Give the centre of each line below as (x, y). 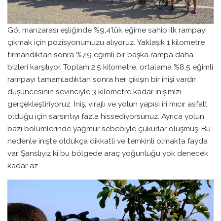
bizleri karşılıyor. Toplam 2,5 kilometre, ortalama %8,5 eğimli (110, 67)
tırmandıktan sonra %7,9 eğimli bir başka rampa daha (100, 55)
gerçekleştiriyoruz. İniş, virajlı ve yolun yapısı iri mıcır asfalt (108, 104)
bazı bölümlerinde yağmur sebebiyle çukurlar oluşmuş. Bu (109, 129)
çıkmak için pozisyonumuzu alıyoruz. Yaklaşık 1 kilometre (106, 42)
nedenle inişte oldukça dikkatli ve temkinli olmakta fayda (108, 141)
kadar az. (25, 166)
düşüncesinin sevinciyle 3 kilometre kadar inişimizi (94, 92)
